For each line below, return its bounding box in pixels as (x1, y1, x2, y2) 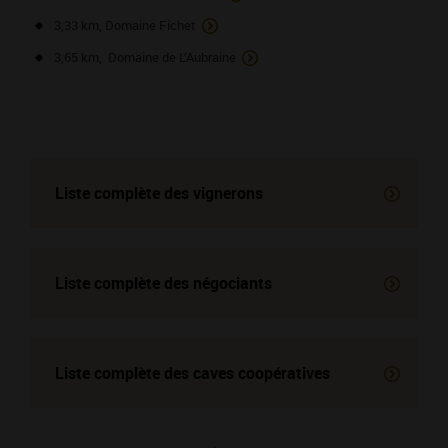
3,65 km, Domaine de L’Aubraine (54, 48, 236, 66)
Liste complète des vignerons (55, 182, 263, 204)
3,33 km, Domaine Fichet (54, 16, 196, 34)
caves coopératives (189, 362, 330, 384)
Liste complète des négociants (55, 272, 272, 294)
